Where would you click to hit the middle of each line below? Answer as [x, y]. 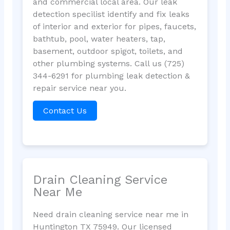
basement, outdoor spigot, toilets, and [108, 51]
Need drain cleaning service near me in [110, 214]
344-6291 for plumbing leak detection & [111, 75]
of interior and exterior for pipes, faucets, [114, 26]
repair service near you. [79, 88]
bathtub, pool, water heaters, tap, [99, 39]
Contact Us [65, 110]
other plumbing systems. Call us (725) [108, 63]
